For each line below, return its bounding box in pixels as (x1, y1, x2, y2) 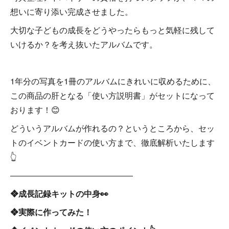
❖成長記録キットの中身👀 (10, 188, 108, 199)
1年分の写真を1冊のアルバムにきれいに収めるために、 (10, 75, 216, 87)
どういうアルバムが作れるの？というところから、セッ (10, 122, 215, 134)
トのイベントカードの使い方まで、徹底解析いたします (10, 136, 215, 148)
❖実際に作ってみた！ (10, 206, 92, 218)
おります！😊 (10, 104, 60, 116)
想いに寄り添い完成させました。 (10, 6, 133, 17)
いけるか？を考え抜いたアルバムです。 (10, 38, 157, 50)
